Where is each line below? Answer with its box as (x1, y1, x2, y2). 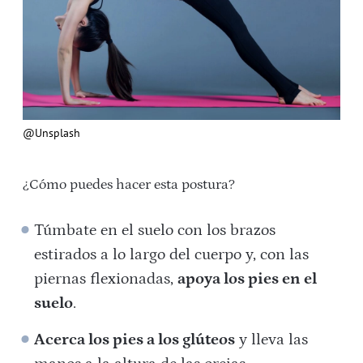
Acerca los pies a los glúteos (34, 330, 236, 348)
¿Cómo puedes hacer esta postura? (23, 176, 235, 193)
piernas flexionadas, (34, 269, 178, 288)
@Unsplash (23, 125, 80, 140)
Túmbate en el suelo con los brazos (34, 220, 276, 239)
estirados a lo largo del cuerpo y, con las (34, 245, 310, 263)
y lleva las (235, 330, 309, 348)
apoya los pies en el (177, 269, 318, 288)
